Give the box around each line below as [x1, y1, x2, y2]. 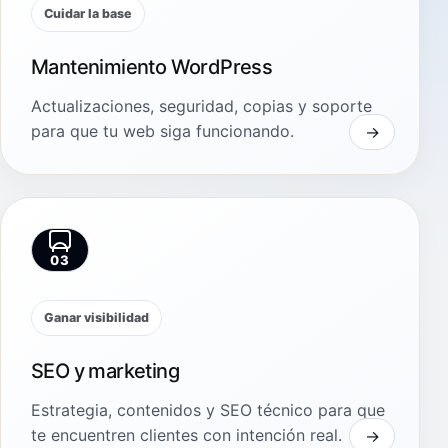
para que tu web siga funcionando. [31, 120, 294, 141]
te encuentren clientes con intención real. [31, 424, 342, 445]
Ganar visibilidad [44, 309, 149, 325]
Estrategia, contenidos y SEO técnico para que [31, 399, 385, 420]
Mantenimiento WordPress [31, 54, 273, 79]
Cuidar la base [44, 5, 132, 21]
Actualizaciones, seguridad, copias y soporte [31, 95, 372, 116]
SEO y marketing [31, 358, 179, 383]
